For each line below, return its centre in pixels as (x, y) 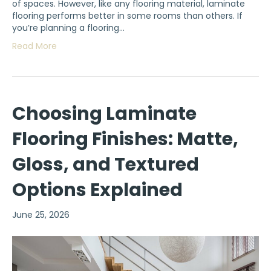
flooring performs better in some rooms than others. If (127, 16)
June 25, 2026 (41, 215)
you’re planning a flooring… (68, 28)
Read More (34, 46)
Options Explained (97, 190)
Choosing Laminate (104, 114)
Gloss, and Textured (106, 165)
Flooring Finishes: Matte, (125, 139)
